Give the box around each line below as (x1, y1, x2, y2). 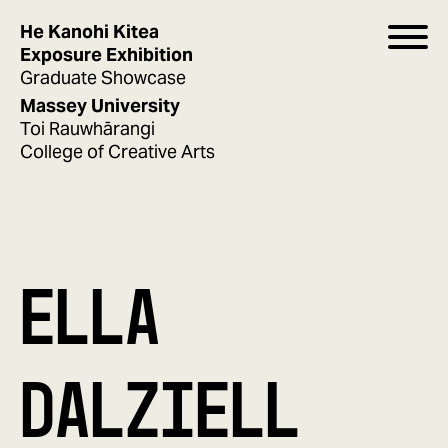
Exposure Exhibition (20, 43, 193, 66)
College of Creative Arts (20, 140, 215, 163)
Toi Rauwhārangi (20, 117, 155, 140)
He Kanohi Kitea (20, 20, 159, 43)
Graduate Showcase (20, 66, 186, 89)
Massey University (20, 94, 180, 117)
